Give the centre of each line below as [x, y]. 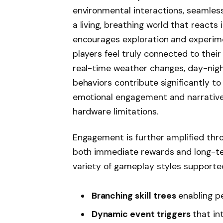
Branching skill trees [134, 196]
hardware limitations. [115, 111]
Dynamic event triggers [141, 214]
